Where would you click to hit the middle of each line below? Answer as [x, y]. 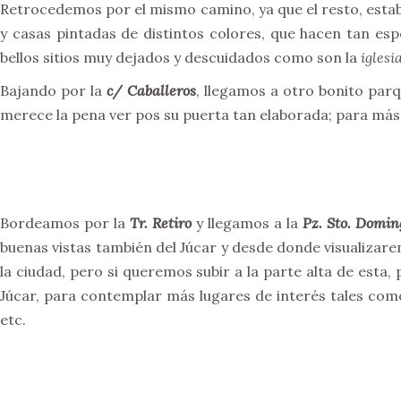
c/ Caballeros [151, 90]
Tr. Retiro [161, 223]
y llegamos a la [247, 223]
